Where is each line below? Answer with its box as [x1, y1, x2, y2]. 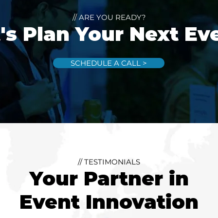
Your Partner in [29, 166, 189, 190]
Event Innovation [19, 190, 199, 214]
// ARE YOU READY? [72, 13, 146, 22]
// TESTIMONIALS [78, 157, 140, 166]
